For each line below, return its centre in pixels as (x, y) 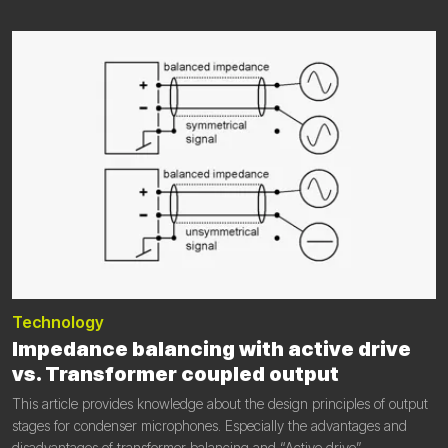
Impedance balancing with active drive (211, 348)
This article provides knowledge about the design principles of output (220, 403)
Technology (58, 321)
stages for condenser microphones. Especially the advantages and (209, 425)
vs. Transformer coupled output (175, 373)
